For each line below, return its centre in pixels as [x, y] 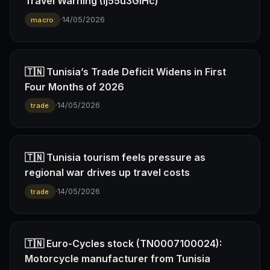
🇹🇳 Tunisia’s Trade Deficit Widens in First [125, 71]
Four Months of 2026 [74, 86]
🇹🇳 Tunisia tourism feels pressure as [115, 158]
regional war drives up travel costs [107, 173]
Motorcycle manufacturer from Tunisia [118, 258]
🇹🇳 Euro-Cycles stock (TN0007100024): [123, 243]
